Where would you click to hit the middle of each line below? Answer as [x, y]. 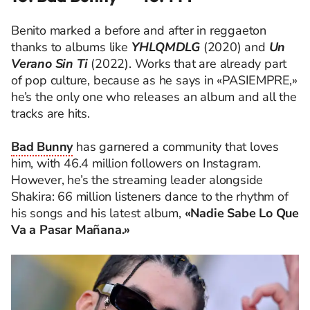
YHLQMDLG [164, 47]
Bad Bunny [42, 146]
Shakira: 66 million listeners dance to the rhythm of [150, 196]
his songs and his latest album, [98, 213]
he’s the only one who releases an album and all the [154, 97]
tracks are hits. [51, 113]
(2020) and [235, 47]
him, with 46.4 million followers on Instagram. [136, 163]
